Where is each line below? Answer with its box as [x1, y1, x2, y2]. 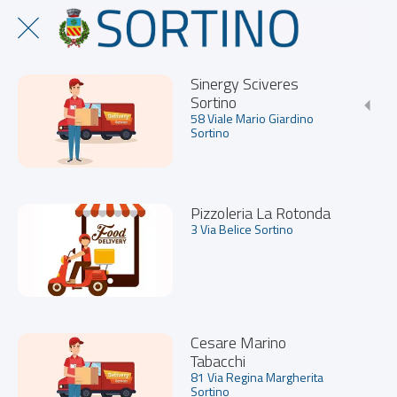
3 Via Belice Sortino [191, 220, 293, 238]
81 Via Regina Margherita [191, 368, 323, 386]
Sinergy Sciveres [191, 72, 299, 96]
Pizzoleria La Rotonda [191, 201, 331, 225]
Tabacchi [191, 349, 245, 373]
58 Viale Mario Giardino [191, 109, 314, 128]
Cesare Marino [191, 331, 286, 354]
